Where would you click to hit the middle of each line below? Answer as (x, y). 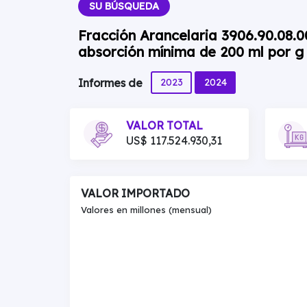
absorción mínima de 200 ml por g (191, 52)
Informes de (112, 83)
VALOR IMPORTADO (135, 193)
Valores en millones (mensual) (146, 210)
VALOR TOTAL (164, 125)
